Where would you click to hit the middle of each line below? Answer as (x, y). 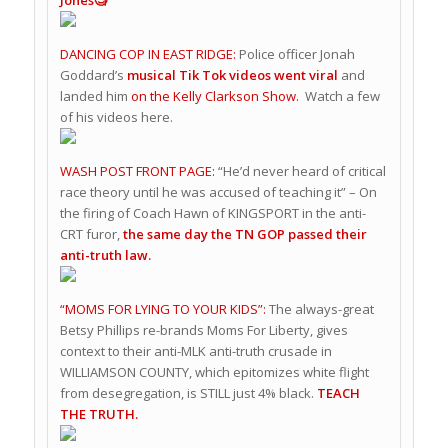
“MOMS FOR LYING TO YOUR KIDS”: (164, 308)
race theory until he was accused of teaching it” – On (218, 191)
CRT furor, (91, 233)
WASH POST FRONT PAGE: (137, 170)
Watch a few (340, 95)
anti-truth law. (106, 254)
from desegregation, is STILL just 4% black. (186, 392)
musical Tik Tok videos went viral (230, 74)
